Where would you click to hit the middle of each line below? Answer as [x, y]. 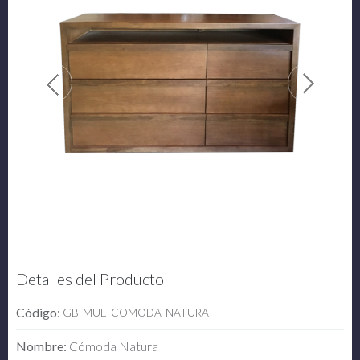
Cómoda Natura [114, 346]
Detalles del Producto [90, 278]
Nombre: [43, 346]
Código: [39, 312]
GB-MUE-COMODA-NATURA [136, 312]
